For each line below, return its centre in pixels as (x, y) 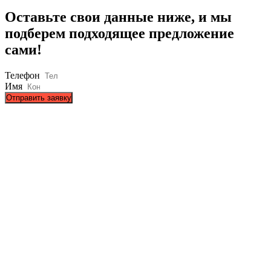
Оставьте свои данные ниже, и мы (118, 17)
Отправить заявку (39, 97)
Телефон (24, 75)
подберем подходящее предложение (119, 33)
